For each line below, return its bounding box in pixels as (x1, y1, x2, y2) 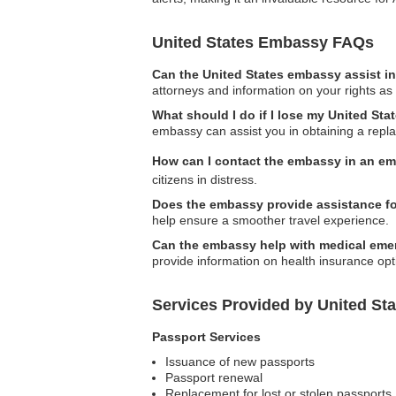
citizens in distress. (152, 172, 257, 187)
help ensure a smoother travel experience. (152, 213, 389, 228)
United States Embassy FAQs (152, 33, 374, 51)
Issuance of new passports (165, 354, 315, 369)
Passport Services (152, 330, 261, 345)
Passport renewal (165, 370, 263, 385)
